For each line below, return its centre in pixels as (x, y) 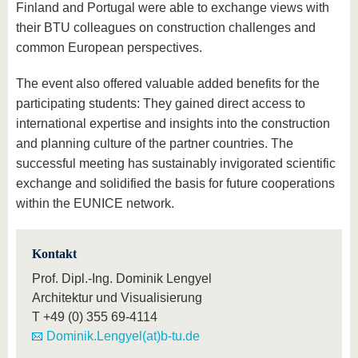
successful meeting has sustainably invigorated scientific (176, 164)
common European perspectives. (109, 48)
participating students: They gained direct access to (161, 104)
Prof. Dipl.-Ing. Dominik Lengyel (122, 279)
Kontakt (54, 254)
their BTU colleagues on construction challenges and (166, 28)
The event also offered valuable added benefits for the (168, 84)
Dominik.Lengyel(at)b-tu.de (123, 336)
